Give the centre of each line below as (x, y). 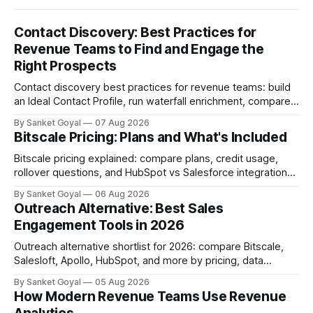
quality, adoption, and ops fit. (82, 275)
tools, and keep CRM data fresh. (90, 116)
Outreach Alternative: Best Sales (119, 209)
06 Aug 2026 (122, 194)
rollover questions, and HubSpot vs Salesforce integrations (153, 173)
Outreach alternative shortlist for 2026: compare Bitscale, (149, 247)
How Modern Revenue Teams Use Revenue (150, 297)
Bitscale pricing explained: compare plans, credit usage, (146, 159)
